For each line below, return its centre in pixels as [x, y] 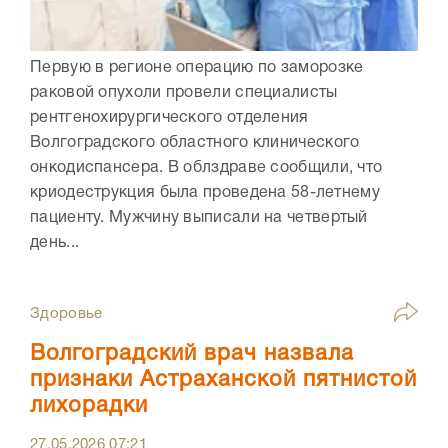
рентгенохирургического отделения [169, 118]
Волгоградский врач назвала [192, 354]
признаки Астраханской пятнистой [223, 380]
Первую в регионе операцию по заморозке [197, 68]
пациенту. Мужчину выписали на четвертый [199, 218]
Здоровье [66, 314]
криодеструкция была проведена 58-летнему [205, 193]
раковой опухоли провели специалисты [184, 93]
